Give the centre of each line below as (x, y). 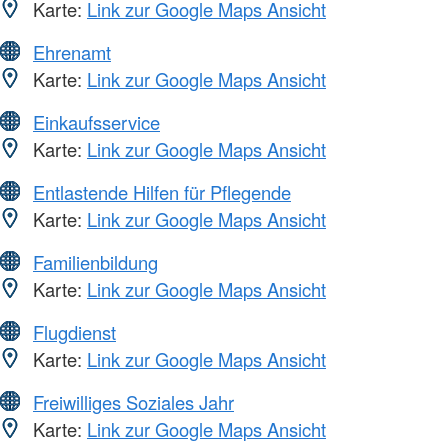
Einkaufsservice (96, 121)
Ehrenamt (72, 51)
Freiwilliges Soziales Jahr (133, 401)
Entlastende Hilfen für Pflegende (162, 191)
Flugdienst (74, 331)
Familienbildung (95, 261)
